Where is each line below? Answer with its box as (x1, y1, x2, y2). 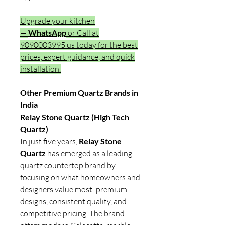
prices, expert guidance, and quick (20, 52, 135, 62)
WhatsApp (28, 28, 66, 37)
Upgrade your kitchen (20, 16, 95, 26)
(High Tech (90, 112, 129, 122)
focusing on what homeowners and (20, 172, 140, 182)
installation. (20, 64, 61, 74)
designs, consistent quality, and (20, 196, 127, 206)
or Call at (66, 28, 99, 38)
